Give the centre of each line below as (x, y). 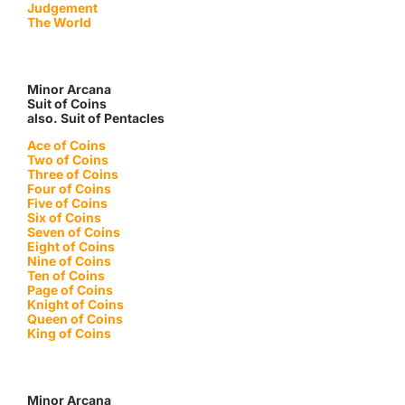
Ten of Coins (66, 276)
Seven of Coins (73, 232)
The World (59, 23)
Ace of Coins (66, 146)
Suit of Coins (66, 104)
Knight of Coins (75, 305)
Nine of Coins (69, 261)
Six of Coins (64, 218)
